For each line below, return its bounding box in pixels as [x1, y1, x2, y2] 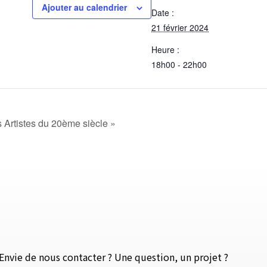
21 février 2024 [151, 21, 209, 33]
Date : [151, 6, 174, 18]
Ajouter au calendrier [41, 1, 127, 14]
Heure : [151, 43, 179, 55]
